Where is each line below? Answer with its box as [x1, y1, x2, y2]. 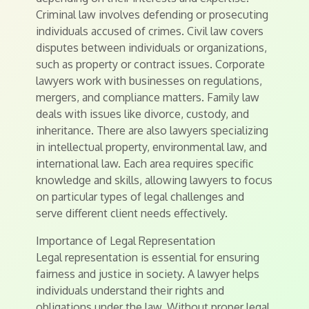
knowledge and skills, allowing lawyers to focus [36, 173, 272, 187]
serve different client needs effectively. [36, 206, 228, 220]
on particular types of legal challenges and [36, 190, 244, 203]
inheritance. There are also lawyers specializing [36, 123, 268, 137]
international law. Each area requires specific [36, 157, 254, 170]
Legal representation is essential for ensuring [36, 250, 259, 264]
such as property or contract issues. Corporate [36, 57, 265, 71]
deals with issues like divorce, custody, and [36, 107, 249, 121]
